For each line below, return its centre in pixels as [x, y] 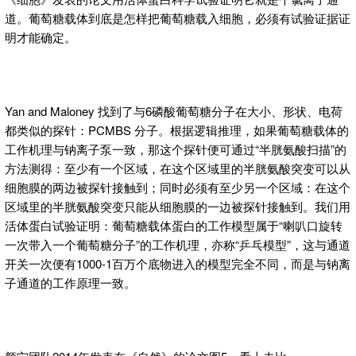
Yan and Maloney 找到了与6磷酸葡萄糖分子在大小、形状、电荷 [174, 111]
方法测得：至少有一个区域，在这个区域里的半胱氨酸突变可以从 [178, 168]
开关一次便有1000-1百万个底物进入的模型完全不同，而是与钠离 [178, 264]
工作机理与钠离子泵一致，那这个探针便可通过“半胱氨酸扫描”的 [176, 149]
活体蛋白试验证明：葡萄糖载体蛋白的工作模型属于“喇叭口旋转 [174, 226]
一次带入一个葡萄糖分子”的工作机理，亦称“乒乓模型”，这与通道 [178, 245]
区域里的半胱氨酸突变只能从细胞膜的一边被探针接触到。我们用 [178, 207]
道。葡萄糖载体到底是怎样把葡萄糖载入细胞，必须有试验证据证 [178, 18]
